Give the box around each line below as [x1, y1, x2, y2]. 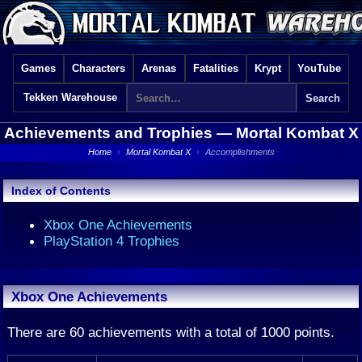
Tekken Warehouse [23, 91, 117, 103]
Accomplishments [204, 147, 275, 157]
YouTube [297, 62, 341, 74]
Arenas [141, 62, 177, 74]
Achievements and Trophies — [3, 124, 236, 141]
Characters [72, 62, 126, 74]
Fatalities [192, 62, 238, 74]
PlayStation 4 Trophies [44, 233, 179, 249]
